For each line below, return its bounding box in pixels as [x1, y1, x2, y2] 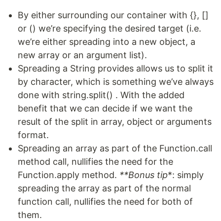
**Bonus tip [119, 170, 168, 181]
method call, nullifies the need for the [18, 156, 173, 167]
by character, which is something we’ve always [18, 76, 214, 87]
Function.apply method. [18, 170, 119, 181]
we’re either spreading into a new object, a [18, 37, 195, 47]
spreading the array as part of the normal [18, 183, 191, 194]
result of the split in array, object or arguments [18, 116, 212, 127]
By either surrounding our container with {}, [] [18, 10, 209, 21]
